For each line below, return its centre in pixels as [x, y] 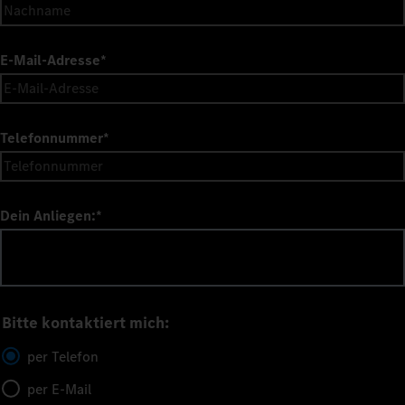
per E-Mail [59, 389]
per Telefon [63, 356]
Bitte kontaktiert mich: [85, 322]
